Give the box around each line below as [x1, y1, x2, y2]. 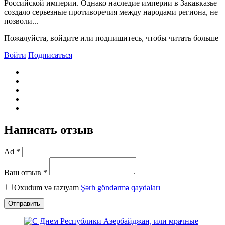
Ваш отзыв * [4, 168, 47, 177]
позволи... [4, 17, 38, 26]
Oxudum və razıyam [14, 183, 81, 192]
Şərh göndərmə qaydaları [81, 183, 160, 192]
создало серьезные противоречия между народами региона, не [4, 8, 218, 17]
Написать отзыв [4, 123, 93, 137]
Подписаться [28, 51, 72, 60]
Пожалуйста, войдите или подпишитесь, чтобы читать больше [4, 34, 218, 43]
